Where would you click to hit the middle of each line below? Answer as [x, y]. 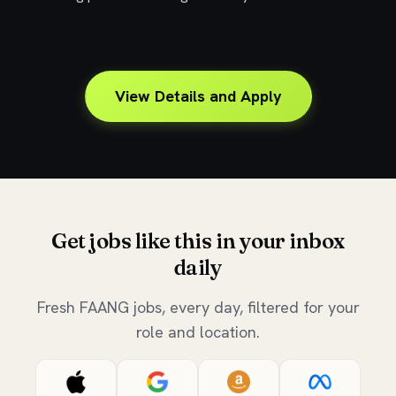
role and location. [198, 332]
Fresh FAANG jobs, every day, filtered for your [198, 307]
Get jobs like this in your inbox [198, 241]
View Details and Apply [198, 96]
